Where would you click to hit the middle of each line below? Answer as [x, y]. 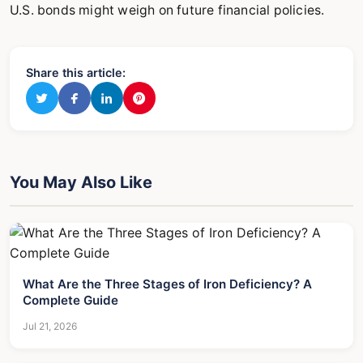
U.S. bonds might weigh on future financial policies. [167, 10]
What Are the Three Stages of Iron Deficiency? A [167, 284]
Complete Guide [70, 300]
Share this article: [76, 73]
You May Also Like [81, 182]
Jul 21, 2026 [50, 326]
